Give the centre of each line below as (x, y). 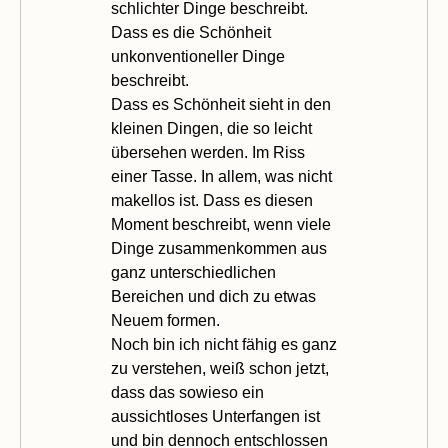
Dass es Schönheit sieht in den (221, 104)
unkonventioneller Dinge (198, 56)
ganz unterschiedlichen (193, 272)
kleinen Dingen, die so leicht (211, 128)
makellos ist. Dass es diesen (212, 200)
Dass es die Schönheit (191, 32)
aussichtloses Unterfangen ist (215, 416)
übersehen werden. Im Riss (208, 152)
